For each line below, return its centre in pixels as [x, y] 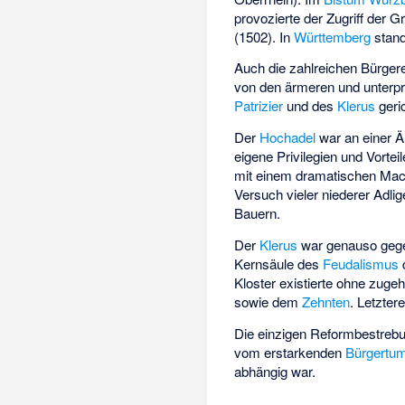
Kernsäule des [279, 263]
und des [311, 106]
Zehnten [326, 301]
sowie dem [268, 301]
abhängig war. [275, 371]
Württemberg [333, 36]
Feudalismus [361, 263]
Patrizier [259, 106]
